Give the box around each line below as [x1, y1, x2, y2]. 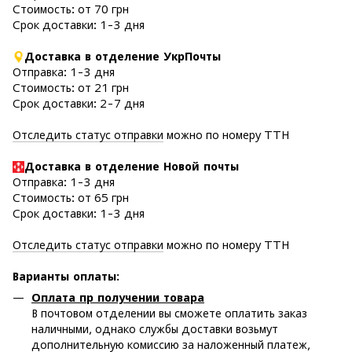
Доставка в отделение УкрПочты [24, 49, 221, 63]
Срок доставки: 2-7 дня [13, 96, 145, 110]
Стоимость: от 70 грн [13, 2, 129, 16]
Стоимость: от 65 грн [13, 190, 129, 204]
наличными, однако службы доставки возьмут [31, 321, 278, 335]
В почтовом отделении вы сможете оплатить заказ [31, 306, 307, 320]
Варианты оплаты [13, 269, 116, 283]
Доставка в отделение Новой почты [24, 159, 239, 173]
